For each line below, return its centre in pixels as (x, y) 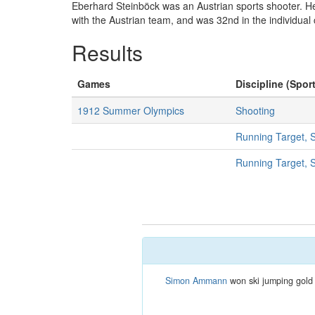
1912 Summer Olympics (131, 110)
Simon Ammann (196, 281)
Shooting (255, 110)
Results (107, 52)
